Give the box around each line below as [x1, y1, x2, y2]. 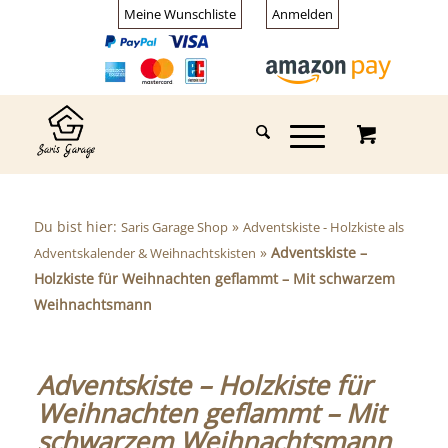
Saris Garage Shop [120, 218, 228, 236]
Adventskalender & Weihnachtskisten [33, 244, 256, 262]
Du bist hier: [33, 217, 121, 236]
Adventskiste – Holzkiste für [36, 367, 372, 403]
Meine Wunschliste [124, 5, 237, 23]
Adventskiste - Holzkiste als [242, 218, 404, 236]
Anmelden [272, 5, 334, 23]
